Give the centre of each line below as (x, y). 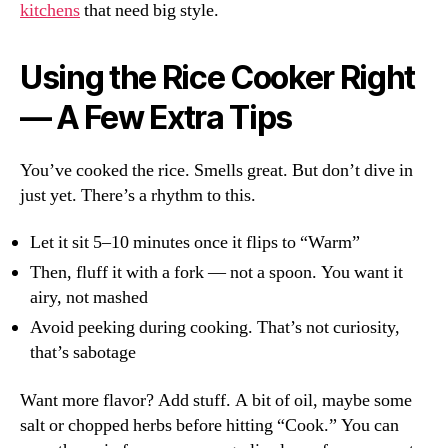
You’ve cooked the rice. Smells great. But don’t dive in (216, 170)
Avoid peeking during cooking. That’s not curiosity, (215, 328)
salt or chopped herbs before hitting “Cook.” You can (209, 425)
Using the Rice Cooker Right (218, 77)
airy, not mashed (89, 298)
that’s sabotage (83, 353)
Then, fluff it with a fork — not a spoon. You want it (216, 273)
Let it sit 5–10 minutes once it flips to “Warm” (195, 243)
